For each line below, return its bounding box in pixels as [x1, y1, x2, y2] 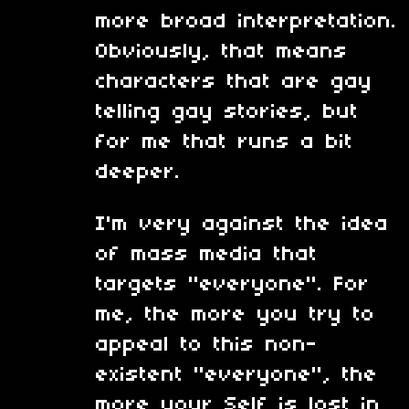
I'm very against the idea [96, 213, 389, 236]
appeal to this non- [96, 333, 318, 356]
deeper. [96, 161, 181, 184]
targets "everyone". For [96, 273, 370, 296]
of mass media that [96, 243, 318, 266]
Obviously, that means [96, 40, 348, 63]
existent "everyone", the [96, 363, 378, 386]
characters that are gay [96, 70, 372, 93]
